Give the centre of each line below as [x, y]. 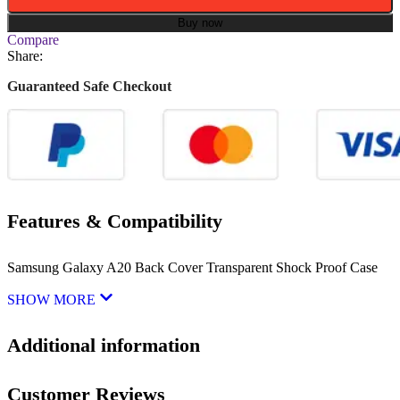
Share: [25, 56]
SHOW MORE [53, 299]
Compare [33, 40]
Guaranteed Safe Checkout [89, 87]
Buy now [200, 23]
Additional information [104, 345]
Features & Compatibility [115, 221]
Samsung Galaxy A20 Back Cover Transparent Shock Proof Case [192, 267]
